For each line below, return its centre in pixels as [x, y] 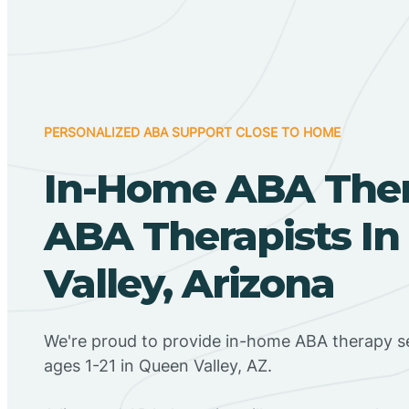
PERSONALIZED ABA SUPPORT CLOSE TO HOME [192, 131]
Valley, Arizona [189, 283]
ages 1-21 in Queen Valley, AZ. [158, 365]
